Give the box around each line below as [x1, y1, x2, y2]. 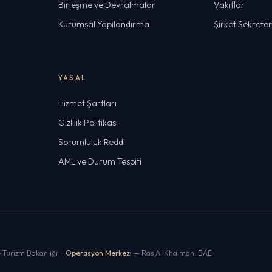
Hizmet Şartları [58, 98, 117, 109]
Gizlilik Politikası [58, 117, 118, 128]
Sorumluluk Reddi [58, 137, 125, 148]
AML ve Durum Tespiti [58, 156, 141, 167]
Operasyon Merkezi [66, 248, 132, 257]
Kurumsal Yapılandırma [58, 19, 149, 30]
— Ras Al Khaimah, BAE [132, 248, 212, 257]
